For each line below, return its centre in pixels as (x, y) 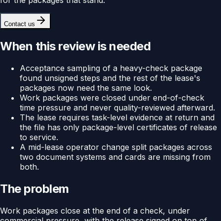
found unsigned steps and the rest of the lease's (110, 78)
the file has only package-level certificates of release (118, 127)
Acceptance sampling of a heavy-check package (111, 68)
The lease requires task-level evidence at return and (117, 117)
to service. (39, 137)
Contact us (19, 24)
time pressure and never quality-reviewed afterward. (117, 107)
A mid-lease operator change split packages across (116, 147)
